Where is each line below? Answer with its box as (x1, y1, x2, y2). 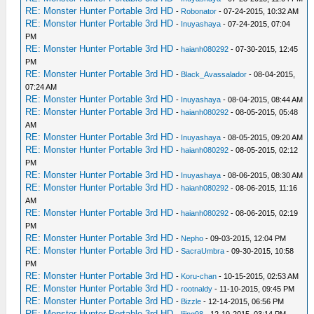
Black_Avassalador (181, 69, 247, 78)
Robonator (181, 6, 217, 15)
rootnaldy (181, 284, 213, 293)
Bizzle (181, 296, 202, 306)
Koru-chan (181, 271, 217, 280)
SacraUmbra (181, 246, 225, 255)
